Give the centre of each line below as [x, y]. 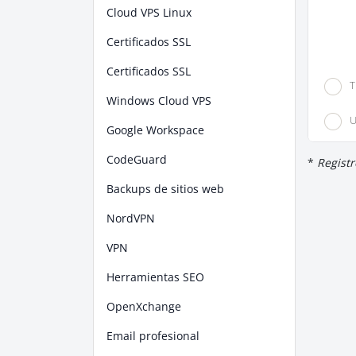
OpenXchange [144, 306]
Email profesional [153, 336]
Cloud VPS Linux [149, 12]
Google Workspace [155, 130]
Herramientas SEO [155, 277]
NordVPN [131, 218]
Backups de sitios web [165, 189]
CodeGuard [137, 159]
